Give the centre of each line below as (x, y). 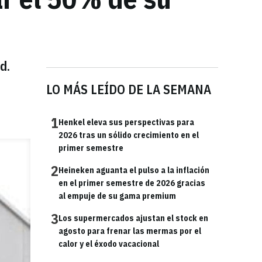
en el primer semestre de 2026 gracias (132, 183)
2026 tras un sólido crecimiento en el (129, 135)
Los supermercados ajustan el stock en (133, 218)
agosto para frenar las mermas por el (130, 231)
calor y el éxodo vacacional (109, 244)
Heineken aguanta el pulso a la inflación (134, 170)
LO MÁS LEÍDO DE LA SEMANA (129, 89)
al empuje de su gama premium (117, 196)
